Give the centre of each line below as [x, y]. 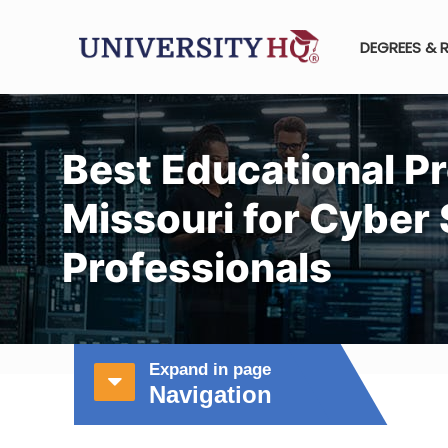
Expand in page [210, 369]
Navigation [210, 394]
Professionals [197, 267]
